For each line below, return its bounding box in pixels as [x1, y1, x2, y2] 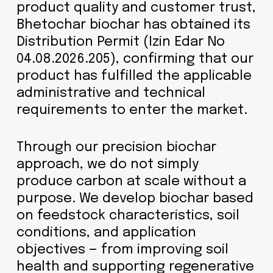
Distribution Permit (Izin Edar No [16, 35, 225, 49]
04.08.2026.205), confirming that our [16, 52, 253, 66]
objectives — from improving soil [16, 243, 229, 257]
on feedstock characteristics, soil [16, 209, 239, 222]
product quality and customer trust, [16, 1, 256, 15]
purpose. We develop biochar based [16, 192, 253, 205]
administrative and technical [16, 87, 205, 100]
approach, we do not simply [16, 158, 199, 171]
